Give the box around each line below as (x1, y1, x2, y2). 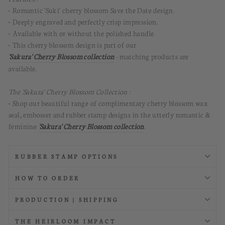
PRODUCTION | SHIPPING (15, 195, 119, 203)
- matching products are (114, 51, 189, 61)
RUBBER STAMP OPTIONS (15, 152, 119, 160)
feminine (9, 121, 39, 131)
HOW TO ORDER (15, 174, 80, 182)
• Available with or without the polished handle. (9, 28, 155, 38)
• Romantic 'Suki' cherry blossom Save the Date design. (9, 5, 175, 15)
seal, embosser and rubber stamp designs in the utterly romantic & (9, 109, 210, 120)
